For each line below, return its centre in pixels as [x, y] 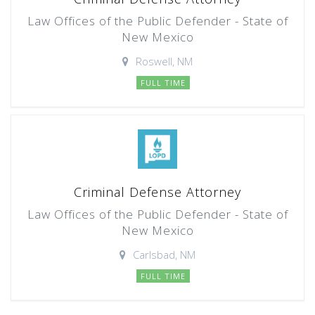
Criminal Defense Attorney [157, 192]
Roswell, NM [164, 61]
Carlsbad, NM [164, 255]
